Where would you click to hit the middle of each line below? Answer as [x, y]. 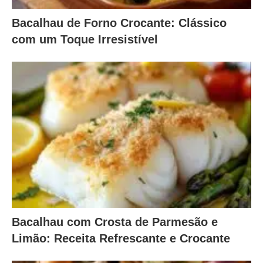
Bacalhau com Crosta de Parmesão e [115, 222]
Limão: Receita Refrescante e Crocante [121, 238]
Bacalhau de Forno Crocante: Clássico [119, 23]
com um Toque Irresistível [85, 40]
